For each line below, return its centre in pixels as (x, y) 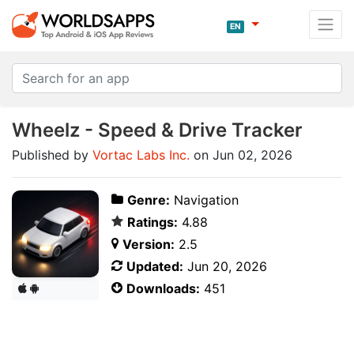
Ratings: (153, 222)
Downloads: (163, 288)
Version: (149, 244)
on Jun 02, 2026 (241, 155)
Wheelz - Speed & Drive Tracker (157, 130)
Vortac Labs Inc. (141, 155)
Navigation (204, 200)
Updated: (155, 266)
